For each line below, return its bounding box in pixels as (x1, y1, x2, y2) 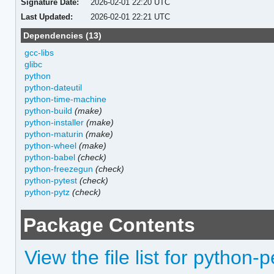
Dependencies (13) (23, 30, 102, 40)
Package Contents (23, 213, 196, 236)
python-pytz (24, 187, 70, 197)
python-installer (24, 117, 84, 127)
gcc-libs (24, 47, 54, 57)
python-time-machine (24, 94, 107, 104)
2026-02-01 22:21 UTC (91, 12, 171, 21)
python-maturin (24, 128, 84, 139)
